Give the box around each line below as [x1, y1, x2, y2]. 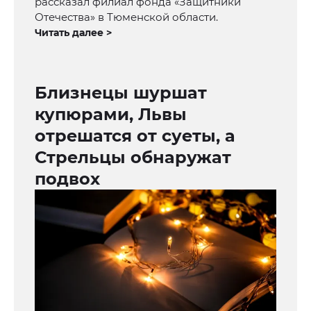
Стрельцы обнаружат [35, 147, 231, 168]
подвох [35, 169, 100, 190]
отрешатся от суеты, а [35, 126, 235, 146]
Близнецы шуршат [35, 83, 207, 103]
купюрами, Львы [35, 104, 187, 125]
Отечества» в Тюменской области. [35, 10, 218, 24]
